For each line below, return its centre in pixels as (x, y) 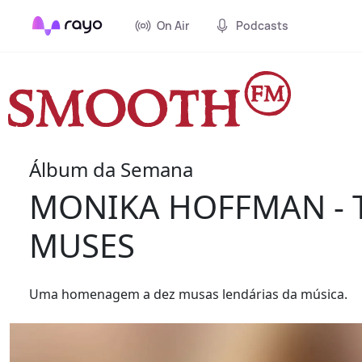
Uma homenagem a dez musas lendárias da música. (188, 294)
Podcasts (262, 25)
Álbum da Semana (111, 169)
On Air (173, 25)
